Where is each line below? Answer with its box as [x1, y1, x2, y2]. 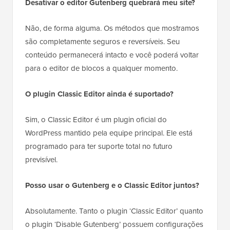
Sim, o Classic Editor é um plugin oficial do [25, 113, 167, 125]
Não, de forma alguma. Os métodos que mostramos [25, 22, 199, 34]
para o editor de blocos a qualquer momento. [25, 62, 178, 74]
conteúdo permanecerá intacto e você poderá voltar [25, 49, 199, 61]
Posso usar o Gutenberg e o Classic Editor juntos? [25, 179, 199, 191]
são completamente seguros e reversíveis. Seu [25, 35, 180, 47]
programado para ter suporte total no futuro [25, 140, 172, 152]
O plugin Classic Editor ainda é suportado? [25, 88, 174, 100]
